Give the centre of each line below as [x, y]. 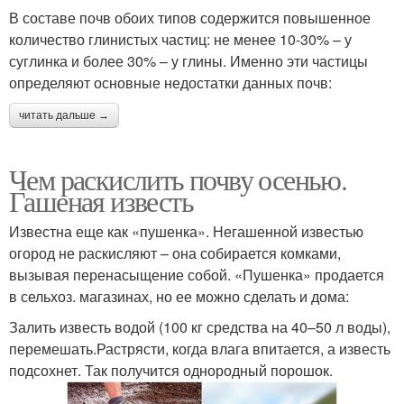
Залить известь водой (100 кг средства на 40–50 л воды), [200, 326]
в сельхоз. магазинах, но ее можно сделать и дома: [179, 296]
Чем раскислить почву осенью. [178, 179]
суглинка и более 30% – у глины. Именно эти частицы [188, 60]
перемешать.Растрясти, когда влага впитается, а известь [200, 348]
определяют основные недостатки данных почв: [170, 82]
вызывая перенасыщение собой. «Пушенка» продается [197, 274]
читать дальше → [64, 115]
